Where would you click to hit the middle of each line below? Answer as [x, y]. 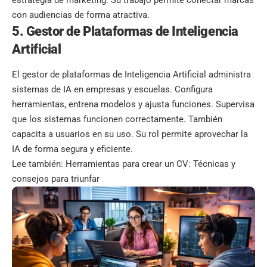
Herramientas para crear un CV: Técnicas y [150, 164]
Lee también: [39, 164]
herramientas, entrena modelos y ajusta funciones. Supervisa [133, 105]
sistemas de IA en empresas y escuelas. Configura [112, 90]
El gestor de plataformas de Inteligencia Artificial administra [131, 75]
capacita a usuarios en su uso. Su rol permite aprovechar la [130, 134]
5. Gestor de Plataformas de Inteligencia [125, 32]
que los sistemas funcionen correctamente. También [117, 119]
